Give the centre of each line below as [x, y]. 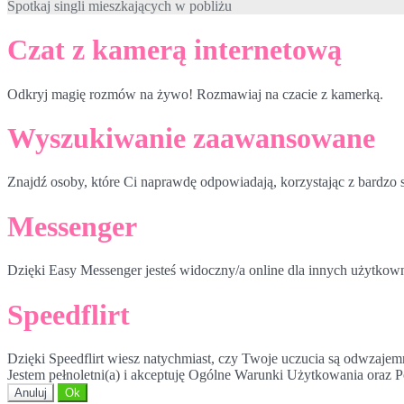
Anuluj [31, 393]
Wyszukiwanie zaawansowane [191, 138]
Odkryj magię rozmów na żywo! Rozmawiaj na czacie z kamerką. [195, 94]
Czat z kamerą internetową [174, 50]
